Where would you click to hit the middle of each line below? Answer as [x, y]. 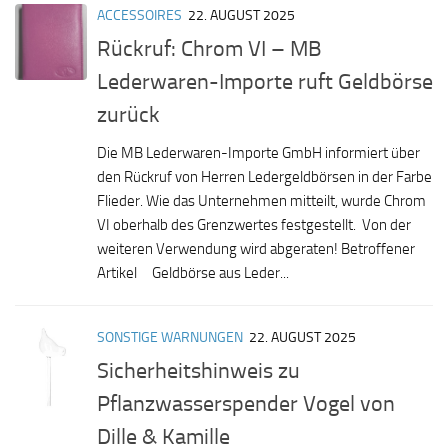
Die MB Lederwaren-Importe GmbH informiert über [258, 153]
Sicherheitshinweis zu [198, 371]
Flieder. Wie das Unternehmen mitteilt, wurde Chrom [261, 201]
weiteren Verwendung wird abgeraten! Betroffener [256, 249]
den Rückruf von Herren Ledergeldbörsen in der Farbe [264, 177]
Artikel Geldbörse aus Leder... [193, 273]
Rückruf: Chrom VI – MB [209, 49]
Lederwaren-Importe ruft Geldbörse [265, 82]
